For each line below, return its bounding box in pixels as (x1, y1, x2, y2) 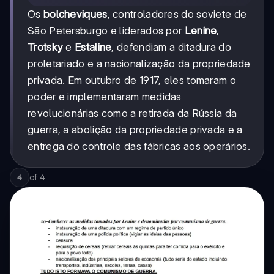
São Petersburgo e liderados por (28, 24, 185, 37)
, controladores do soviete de (107, 8, 247, 21)
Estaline (75, 41, 112, 54)
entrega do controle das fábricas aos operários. (28, 140, 251, 153)
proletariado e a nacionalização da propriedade (28, 57, 251, 70)
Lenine (184, 24, 217, 37)
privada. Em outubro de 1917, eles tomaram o (28, 74, 236, 87)
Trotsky (28, 41, 64, 54)
